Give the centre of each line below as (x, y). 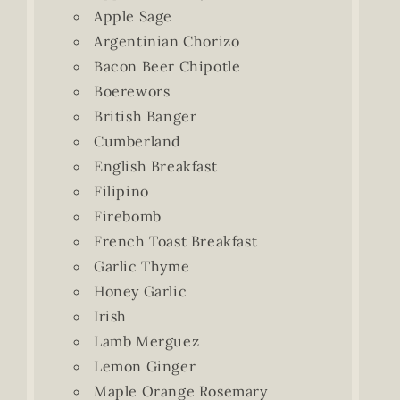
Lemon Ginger (145, 366)
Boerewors (132, 91)
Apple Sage (133, 16)
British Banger (145, 116)
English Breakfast (155, 166)
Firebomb (127, 216)
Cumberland (137, 141)
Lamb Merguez (146, 341)
